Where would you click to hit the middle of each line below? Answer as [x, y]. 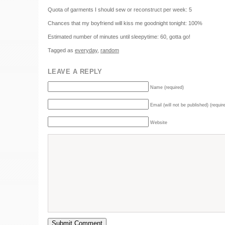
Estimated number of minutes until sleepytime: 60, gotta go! [119, 37]
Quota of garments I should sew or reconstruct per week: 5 [120, 10]
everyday [86, 50]
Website [159, 123]
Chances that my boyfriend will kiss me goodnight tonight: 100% [125, 23]
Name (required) [167, 87]
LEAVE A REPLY [75, 72]
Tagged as [61, 50]
